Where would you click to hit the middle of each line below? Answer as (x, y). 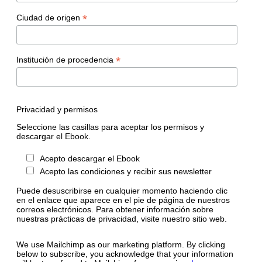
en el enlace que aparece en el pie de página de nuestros (123, 200)
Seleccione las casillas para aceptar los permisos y (110, 127)
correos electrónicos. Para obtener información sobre (115, 210)
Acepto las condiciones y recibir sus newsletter (125, 172)
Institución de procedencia (66, 59)
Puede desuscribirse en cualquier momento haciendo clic (122, 191)
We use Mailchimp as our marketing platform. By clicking (121, 245)
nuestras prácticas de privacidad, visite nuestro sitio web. (122, 219)
